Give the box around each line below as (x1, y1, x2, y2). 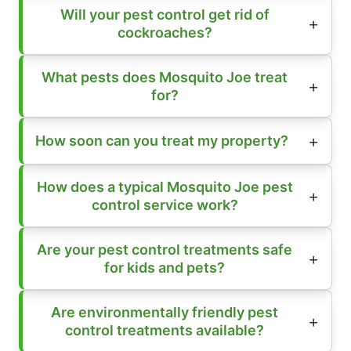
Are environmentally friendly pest (51, 303, 278, 320)
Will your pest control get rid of (60, 5, 270, 23)
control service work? (91, 196, 238, 213)
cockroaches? (117, 24, 212, 41)
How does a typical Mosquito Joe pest (36, 178, 293, 195)
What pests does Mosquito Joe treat (42, 68, 288, 85)
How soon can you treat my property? (35, 132, 288, 150)
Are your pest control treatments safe (37, 241, 292, 258)
